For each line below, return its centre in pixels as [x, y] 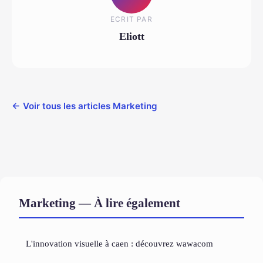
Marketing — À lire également [100, 203]
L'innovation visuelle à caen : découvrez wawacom [119, 243]
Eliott [131, 36]
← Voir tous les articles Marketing [85, 106]
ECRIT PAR [131, 19]
